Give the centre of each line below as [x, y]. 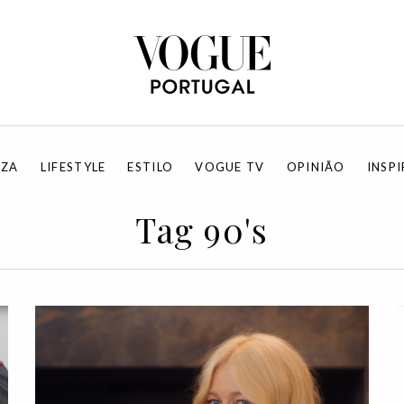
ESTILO [151, 167]
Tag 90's [202, 230]
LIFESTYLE [73, 167]
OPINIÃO [316, 167]
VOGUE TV [230, 167]
